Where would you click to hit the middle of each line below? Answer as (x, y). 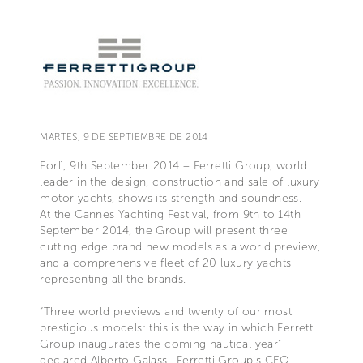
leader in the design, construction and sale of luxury (180, 181)
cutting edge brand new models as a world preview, (180, 246)
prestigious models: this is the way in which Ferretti (178, 327)
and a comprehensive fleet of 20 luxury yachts (166, 263)
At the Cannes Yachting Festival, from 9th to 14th (170, 214)
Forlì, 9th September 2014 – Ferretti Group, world (173, 165)
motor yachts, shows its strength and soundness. (171, 198)
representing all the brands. (113, 279)
